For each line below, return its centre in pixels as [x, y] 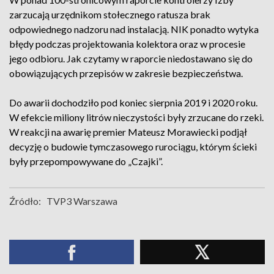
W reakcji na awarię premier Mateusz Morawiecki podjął [128, 132]
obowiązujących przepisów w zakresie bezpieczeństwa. [127, 73]
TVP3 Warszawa [82, 201]
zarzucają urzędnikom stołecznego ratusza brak [110, 14]
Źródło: [25, 201]
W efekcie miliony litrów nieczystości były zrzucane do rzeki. [136, 117]
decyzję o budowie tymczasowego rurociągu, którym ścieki [133, 146]
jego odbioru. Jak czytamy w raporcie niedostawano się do [131, 58]
